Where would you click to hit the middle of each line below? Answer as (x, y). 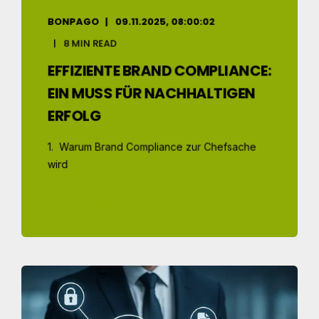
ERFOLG (74, 115)
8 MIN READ (90, 43)
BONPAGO (73, 21)
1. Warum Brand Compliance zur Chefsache (152, 147)
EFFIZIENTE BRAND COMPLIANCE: (159, 70)
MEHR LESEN (77, 199)
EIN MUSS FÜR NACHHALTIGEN (151, 93)
